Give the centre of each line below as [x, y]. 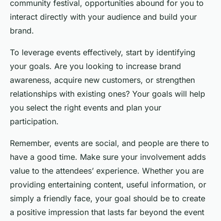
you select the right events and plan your [86, 108]
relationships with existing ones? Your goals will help [108, 94]
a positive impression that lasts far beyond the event [107, 212]
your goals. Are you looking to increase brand [95, 66]
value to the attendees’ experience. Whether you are [107, 171]
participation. [34, 122]
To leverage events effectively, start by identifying [103, 53]
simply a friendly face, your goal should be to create [108, 199]
